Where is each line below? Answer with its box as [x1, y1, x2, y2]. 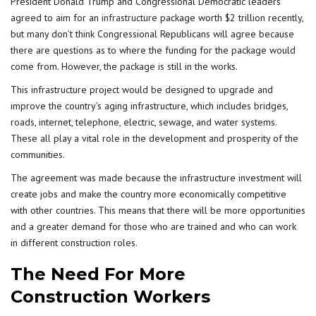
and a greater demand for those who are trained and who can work [11, 220, 296, 233]
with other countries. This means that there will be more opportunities [11, 204, 305, 217]
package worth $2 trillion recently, [157, 11, 303, 24]
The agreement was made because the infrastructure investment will [11, 171, 302, 184]
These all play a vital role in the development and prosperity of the [11, 132, 298, 145]
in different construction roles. [11, 236, 138, 249]
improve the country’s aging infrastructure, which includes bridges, [11, 99, 288, 112]
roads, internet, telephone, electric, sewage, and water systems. [11, 116, 276, 128]
